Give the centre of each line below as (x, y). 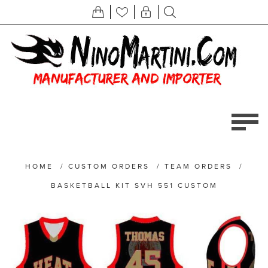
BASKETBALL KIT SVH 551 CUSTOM (134, 185)
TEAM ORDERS (198, 166)
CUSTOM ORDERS (109, 166)
